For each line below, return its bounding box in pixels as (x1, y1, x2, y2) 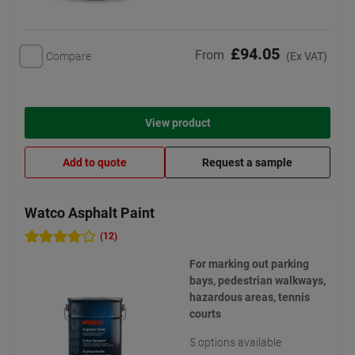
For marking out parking (189, 258, 309, 270)
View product (144, 116, 211, 130)
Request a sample (202, 156, 293, 170)
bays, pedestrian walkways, (189, 274, 326, 287)
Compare (46, 49, 91, 63)
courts (189, 307, 221, 320)
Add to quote (62, 156, 127, 170)
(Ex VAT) (286, 50, 327, 63)
